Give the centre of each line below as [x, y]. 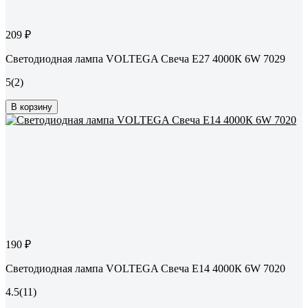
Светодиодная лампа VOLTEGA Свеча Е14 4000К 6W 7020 [145, 269]
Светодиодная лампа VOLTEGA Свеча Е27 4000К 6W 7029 [145, 59]
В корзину [32, 107]
